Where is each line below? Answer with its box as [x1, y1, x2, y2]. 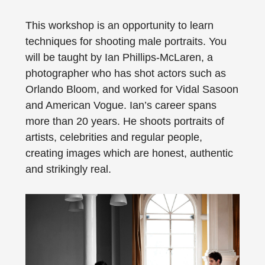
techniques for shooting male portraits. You [25, 35, 227, 47]
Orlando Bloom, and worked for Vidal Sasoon [25, 83, 238, 95]
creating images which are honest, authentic [25, 147, 233, 159]
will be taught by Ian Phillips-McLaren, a [25, 51, 213, 63]
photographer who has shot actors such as [25, 67, 226, 79]
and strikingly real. [25, 163, 111, 175]
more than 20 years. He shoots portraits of [25, 115, 224, 127]
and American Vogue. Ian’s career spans [25, 99, 216, 111]
